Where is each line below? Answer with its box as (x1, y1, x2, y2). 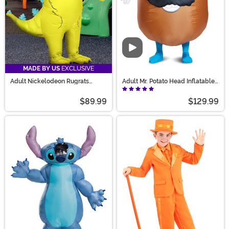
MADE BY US (23, 64, 60, 72)
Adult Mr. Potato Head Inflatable (122, 77, 215, 85)
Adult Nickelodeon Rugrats (10, 77, 89, 85)
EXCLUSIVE (60, 64, 94, 72)
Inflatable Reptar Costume (10, 83, 86, 91)
